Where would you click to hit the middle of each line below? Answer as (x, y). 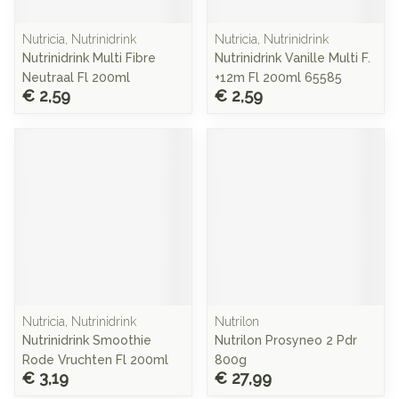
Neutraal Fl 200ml (76, 77)
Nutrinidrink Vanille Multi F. (293, 58)
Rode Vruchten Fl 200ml (95, 360)
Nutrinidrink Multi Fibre (89, 58)
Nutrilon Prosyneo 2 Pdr (286, 340)
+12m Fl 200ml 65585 (278, 77)
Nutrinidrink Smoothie (87, 340)
